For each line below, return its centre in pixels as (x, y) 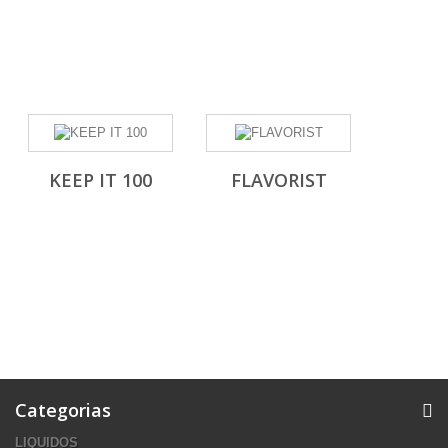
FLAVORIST (278, 180)
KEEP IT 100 (100, 180)
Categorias (63, 410)
